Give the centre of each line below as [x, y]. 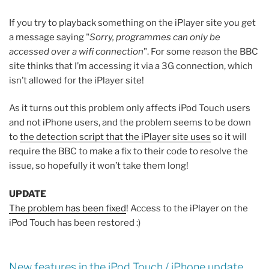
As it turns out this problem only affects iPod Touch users [130, 108]
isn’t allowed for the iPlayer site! [77, 80]
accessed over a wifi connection [76, 51]
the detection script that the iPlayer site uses [115, 137]
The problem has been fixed [68, 208]
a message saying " [49, 37]
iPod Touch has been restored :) [75, 222]
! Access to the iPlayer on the [187, 208]
